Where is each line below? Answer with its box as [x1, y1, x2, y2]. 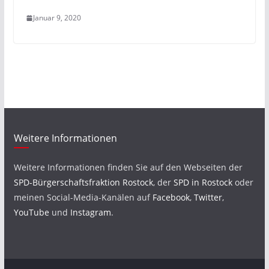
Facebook [152, 192, 190, 203]
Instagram [70, 207, 111, 218]
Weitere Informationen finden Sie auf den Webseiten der [13, 162, 243, 173]
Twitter [193, 192, 222, 203]
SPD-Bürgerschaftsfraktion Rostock [13, 177, 153, 188]
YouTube [13, 207, 49, 218]
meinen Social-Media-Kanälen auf [13, 192, 153, 203]
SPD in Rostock [173, 177, 232, 188]
